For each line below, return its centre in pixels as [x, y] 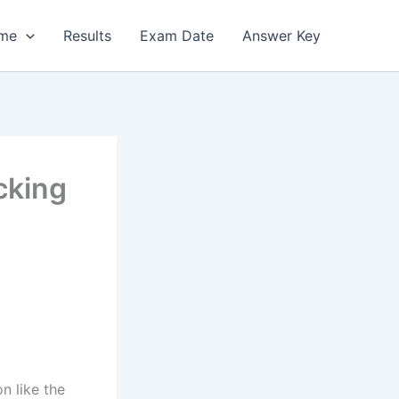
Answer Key [281, 36]
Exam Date [177, 36]
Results [87, 36]
